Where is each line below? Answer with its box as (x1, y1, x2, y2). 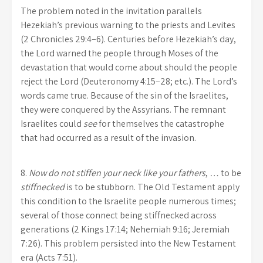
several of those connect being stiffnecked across (21, 209, 217, 222)
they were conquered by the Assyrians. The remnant (21, 103, 226, 116)
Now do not (29, 167, 74, 180)
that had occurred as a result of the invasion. (21, 131, 196, 144)
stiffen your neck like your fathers (76, 167, 205, 180)
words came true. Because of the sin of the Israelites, (21, 89, 228, 102)
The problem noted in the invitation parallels (21, 4, 202, 17)
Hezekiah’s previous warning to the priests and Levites (21, 18, 235, 31)
